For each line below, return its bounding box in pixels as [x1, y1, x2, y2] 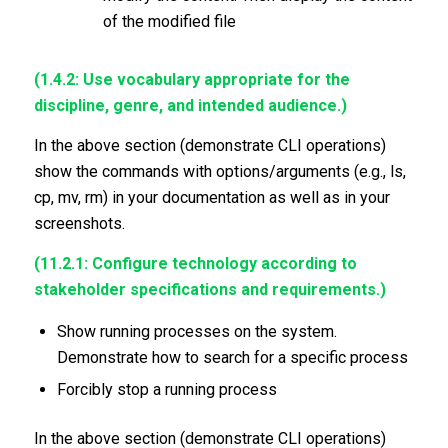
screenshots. [33, 213, 129, 233]
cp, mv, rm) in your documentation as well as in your [33, 187, 390, 207]
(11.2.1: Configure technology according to [33, 253, 357, 273]
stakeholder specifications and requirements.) [33, 279, 386, 299]
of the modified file [102, 12, 236, 32]
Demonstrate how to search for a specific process [56, 348, 408, 368]
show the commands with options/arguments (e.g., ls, [33, 161, 406, 181]
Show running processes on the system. [56, 322, 337, 342]
